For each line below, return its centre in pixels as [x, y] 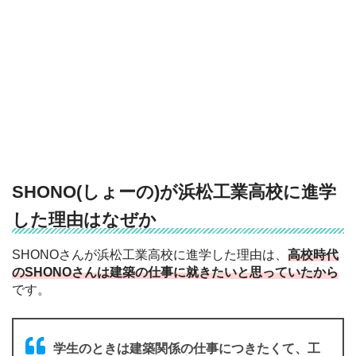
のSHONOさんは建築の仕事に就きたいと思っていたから [175, 272]
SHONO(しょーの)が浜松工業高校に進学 [174, 192]
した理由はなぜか [84, 219]
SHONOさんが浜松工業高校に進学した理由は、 [150, 254]
